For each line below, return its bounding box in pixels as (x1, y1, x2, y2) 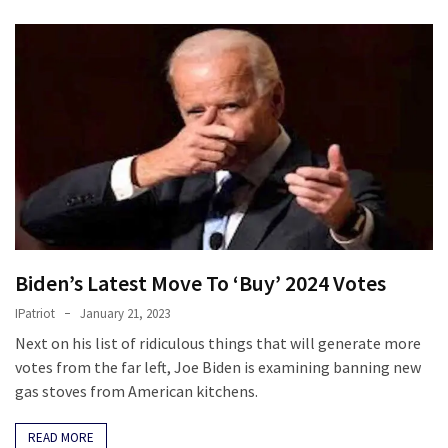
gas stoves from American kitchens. (15, 380, 258, 401)
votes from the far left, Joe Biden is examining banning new (15, 356, 421, 377)
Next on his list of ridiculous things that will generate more (15, 332, 421, 353)
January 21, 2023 (80, 304, 170, 322)
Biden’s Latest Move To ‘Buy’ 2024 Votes (15, 268, 386, 297)
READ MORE (28, 428, 94, 446)
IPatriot (15, 304, 55, 322)
